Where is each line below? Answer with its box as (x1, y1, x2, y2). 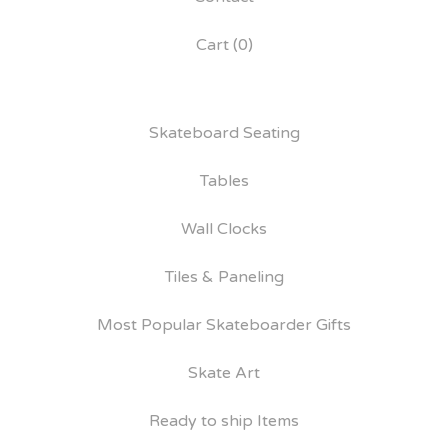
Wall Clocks (181, 219, 267, 239)
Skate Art (188, 363, 260, 383)
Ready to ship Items (149, 411, 299, 431)
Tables (199, 171, 249, 191)
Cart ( (195, 35, 238, 55)
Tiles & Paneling (164, 267, 284, 287)
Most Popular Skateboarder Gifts (97, 315, 351, 335)
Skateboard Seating (148, 123, 300, 143)
